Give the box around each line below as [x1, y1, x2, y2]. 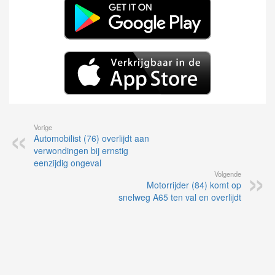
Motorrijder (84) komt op [147, 179, 241, 192]
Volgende [214, 169, 241, 179]
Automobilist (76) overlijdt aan [34, 132, 149, 145]
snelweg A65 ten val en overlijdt [118, 191, 241, 204]
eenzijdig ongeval [34, 157, 101, 169]
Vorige [34, 122, 52, 133]
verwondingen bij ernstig [34, 144, 128, 157]
